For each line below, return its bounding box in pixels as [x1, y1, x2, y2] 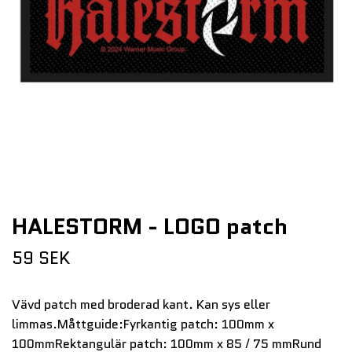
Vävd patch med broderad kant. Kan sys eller [12, 295, 270, 313]
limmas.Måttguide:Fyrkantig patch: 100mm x [12, 314, 274, 333]
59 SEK [12, 245, 70, 270]
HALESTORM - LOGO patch [12, 209, 288, 243]
